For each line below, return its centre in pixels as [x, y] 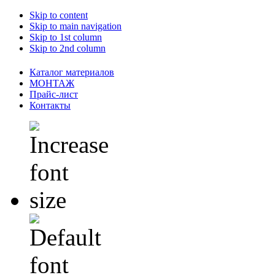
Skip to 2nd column [68, 48]
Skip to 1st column [66, 37]
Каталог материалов [72, 72]
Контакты [50, 106]
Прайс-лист [54, 95]
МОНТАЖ [52, 83]
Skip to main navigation [76, 26]
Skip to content [59, 15]
